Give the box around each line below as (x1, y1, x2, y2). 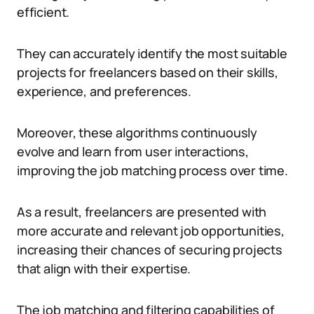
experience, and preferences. (17, 83, 191, 100)
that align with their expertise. (17, 260, 191, 277)
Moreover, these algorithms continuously (17, 124, 257, 141)
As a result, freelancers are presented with (17, 203, 267, 220)
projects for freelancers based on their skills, (17, 64, 278, 81)
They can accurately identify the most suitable (17, 45, 287, 62)
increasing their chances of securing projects (17, 241, 282, 258)
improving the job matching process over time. (17, 162, 288, 179)
